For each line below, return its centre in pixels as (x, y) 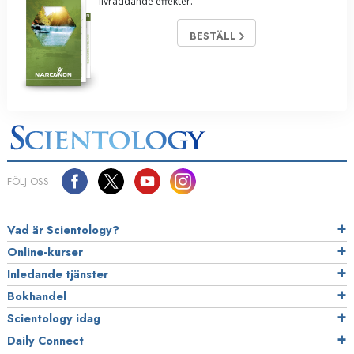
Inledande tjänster (58, 275)
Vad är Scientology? (63, 230)
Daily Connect (45, 341)
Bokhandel (37, 297)
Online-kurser (45, 252)
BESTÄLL (214, 36)
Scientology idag (54, 319)
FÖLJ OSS (28, 182)
